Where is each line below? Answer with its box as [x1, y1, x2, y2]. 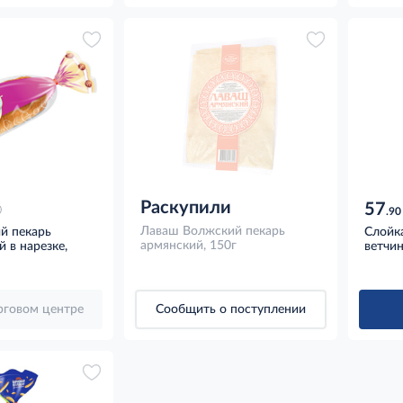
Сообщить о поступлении [155, 302, 306, 316]
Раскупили [139, 198, 231, 217]
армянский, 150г [139, 238, 237, 252]
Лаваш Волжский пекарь [139, 224, 285, 237]
